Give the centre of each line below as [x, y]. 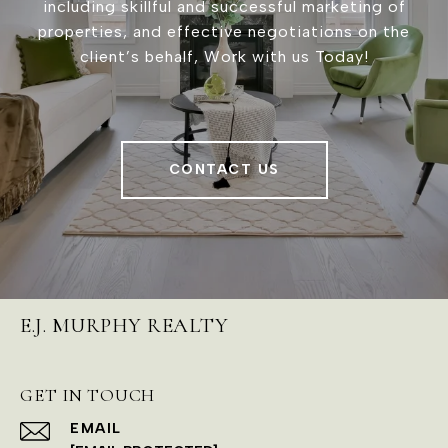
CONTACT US [224, 169]
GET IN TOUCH [87, 394]
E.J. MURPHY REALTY [124, 325]
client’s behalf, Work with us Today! [224, 56]
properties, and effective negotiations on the [224, 31]
